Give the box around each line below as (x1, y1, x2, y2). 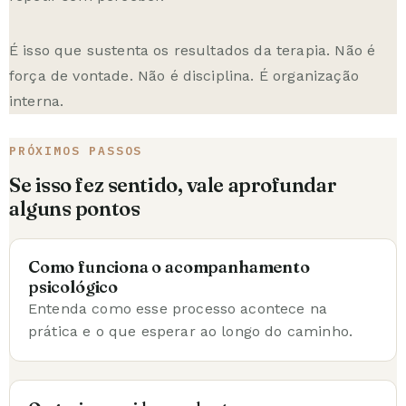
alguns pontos (9, 195, 140, 221)
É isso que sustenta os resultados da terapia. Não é (9, 41, 376, 59)
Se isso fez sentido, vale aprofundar (9, 171, 337, 198)
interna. (9, 92, 64, 110)
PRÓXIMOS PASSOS (9, 142, 143, 159)
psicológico (28, 275, 119, 297)
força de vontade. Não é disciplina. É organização (9, 66, 359, 84)
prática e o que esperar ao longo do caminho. (28, 322, 353, 340)
